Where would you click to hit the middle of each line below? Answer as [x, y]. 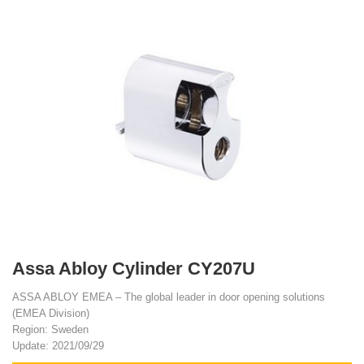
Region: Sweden [50, 329]
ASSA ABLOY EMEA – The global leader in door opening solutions [169, 297]
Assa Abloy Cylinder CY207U [134, 269]
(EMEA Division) [51, 313]
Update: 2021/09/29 [58, 346]
